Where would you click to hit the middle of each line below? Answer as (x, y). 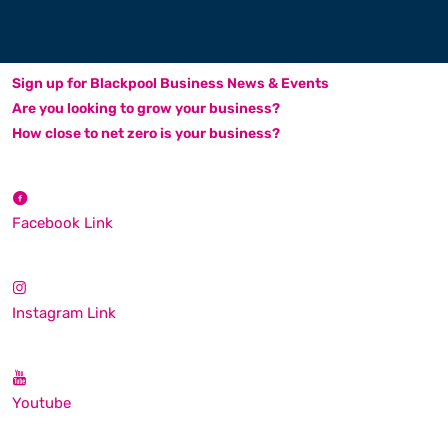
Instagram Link (64, 312)
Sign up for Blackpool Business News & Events (170, 83)
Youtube (41, 402)
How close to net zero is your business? (146, 133)
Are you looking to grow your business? (146, 108)
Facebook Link (62, 222)
